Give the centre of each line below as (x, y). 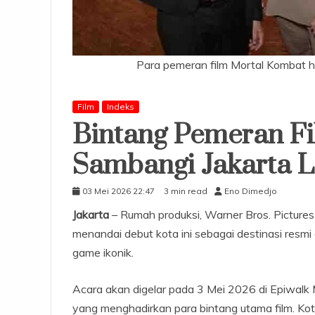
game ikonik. (103, 252)
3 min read (186, 191)
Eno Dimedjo (251, 191)
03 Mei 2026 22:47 (118, 191)
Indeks (121, 106)
